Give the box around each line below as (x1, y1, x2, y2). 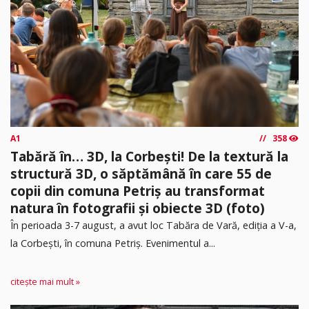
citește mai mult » (10, 276, 80, 288)
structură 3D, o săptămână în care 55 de (10, 163, 272, 183)
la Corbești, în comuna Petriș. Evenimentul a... (10, 236, 215, 250)
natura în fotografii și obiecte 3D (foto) (10, 198, 265, 217)
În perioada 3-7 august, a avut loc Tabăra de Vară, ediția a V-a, (10, 218, 297, 232)
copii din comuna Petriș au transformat (10, 181, 265, 200)
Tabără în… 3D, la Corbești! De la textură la (10, 146, 288, 166)
